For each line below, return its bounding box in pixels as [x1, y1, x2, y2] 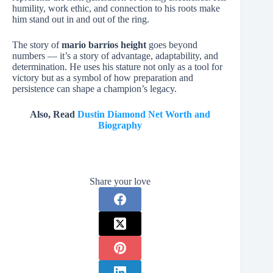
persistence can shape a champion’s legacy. [12, 83, 177, 94]
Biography [98, 119, 143, 130]
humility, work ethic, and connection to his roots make [12, 2, 220, 13]
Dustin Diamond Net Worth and [77, 108, 211, 119]
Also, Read [30, 108, 78, 119]
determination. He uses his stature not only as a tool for [12, 61, 222, 72]
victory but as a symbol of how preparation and [12, 72, 193, 83]
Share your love [90, 175, 151, 186]
